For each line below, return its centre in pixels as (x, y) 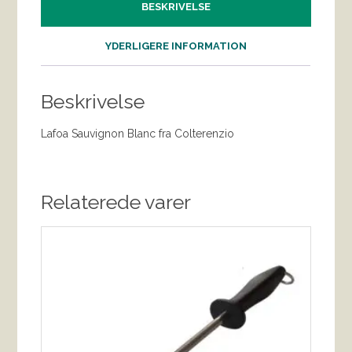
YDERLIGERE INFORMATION (176, 46)
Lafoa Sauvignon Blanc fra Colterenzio (138, 134)
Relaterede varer (116, 202)
